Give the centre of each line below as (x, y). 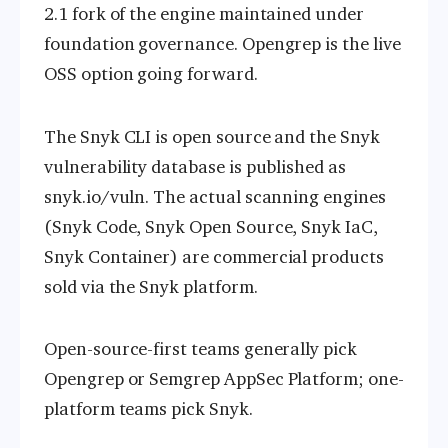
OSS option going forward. (151, 74)
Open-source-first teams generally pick (200, 349)
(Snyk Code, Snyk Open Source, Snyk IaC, (211, 226)
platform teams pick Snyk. (148, 409)
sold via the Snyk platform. (151, 286)
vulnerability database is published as (195, 166)
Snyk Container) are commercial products (214, 256)
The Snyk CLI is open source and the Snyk (212, 136)
